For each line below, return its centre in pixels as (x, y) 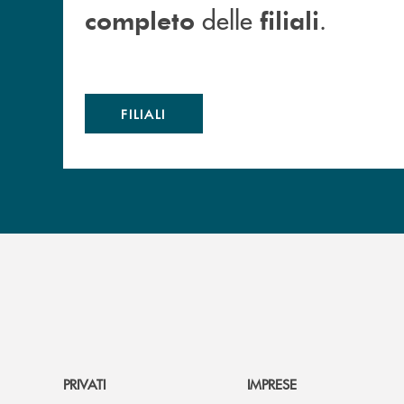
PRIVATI (84, 384)
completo (140, 20)
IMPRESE (272, 384)
